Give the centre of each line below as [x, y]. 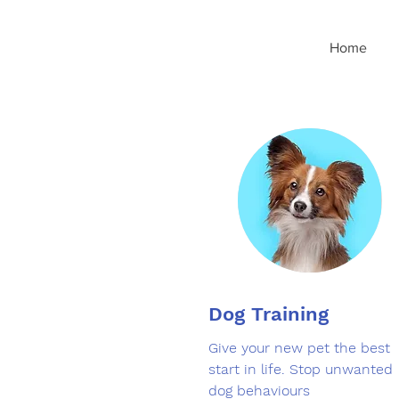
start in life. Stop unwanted [301, 370]
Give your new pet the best [299, 348]
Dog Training [269, 314]
